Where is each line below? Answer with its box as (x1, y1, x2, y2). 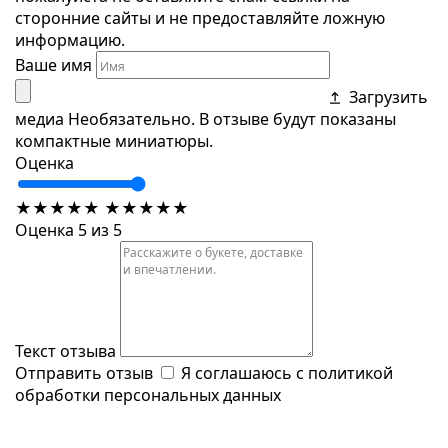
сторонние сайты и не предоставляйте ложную (15, 6, 385, 29)
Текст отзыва (15, 340, 116, 363)
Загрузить (349, 85, 428, 108)
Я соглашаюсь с (181, 362, 308, 385)
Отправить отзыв (15, 362, 153, 385)
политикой (308, 362, 393, 385)
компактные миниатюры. (15, 130, 213, 153)
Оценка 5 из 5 (15, 219, 122, 242)
